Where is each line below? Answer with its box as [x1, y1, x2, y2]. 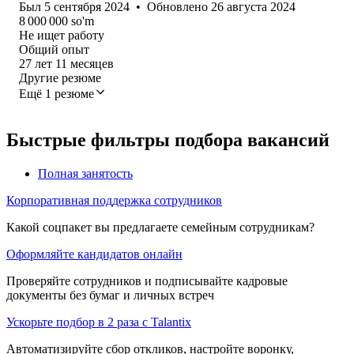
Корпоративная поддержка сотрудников [6, 193, 222, 207]
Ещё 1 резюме [19, 86, 94, 100]
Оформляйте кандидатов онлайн [6, 247, 183, 261]
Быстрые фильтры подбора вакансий [6, 129, 330, 150]
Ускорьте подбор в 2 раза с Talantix [6, 314, 191, 329]
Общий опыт [19, 42, 89, 56]
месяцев [70, 56, 114, 70]
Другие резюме [19, 70, 101, 85]
